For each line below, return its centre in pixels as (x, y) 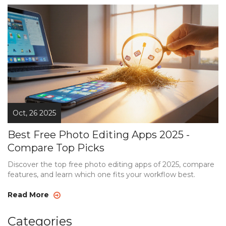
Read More (29, 195)
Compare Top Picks (56, 148)
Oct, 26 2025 (34, 113)
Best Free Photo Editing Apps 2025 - (99, 135)
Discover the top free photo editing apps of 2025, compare (111, 165)
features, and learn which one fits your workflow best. (101, 175)
